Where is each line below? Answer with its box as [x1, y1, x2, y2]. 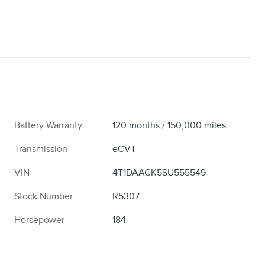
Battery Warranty [14, 119, 82, 132]
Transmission [14, 143, 67, 156]
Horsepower [14, 214, 64, 227]
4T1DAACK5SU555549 [112, 167, 206, 179]
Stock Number [14, 190, 73, 203]
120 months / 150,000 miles [112, 119, 227, 132]
